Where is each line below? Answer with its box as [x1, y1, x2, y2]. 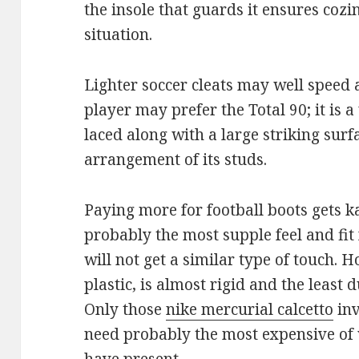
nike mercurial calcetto [166, 299, 334, 321]
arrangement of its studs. [84, 149, 268, 171]
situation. [84, 24, 153, 46]
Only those [84, 299, 167, 321]
